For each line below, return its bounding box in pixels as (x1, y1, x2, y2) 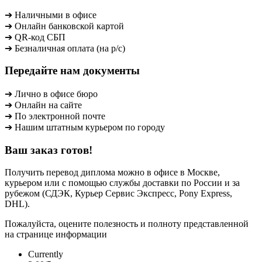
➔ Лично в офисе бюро (5, 89, 98, 99)
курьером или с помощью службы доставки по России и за (5, 178, 240, 188)
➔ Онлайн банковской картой (5, 20, 124, 31)
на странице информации (5, 229, 107, 240)
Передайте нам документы (5, 64, 140, 77)
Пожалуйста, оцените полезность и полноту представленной (5, 219, 249, 229)
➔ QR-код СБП (5, 32, 65, 42)
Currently (28, 249, 63, 260)
